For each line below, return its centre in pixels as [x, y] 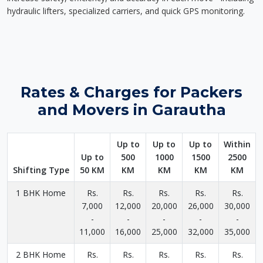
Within [237, 144]
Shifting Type [41, 170]
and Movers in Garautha [131, 110]
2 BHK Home [41, 254]
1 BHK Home [41, 193]
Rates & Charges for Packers [131, 92]
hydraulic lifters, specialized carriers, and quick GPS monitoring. [126, 11]
